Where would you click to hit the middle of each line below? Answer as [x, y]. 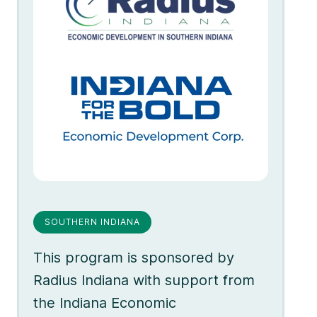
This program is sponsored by [134, 257]
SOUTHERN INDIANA [92, 222]
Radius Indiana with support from [144, 280]
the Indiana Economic [105, 302]
